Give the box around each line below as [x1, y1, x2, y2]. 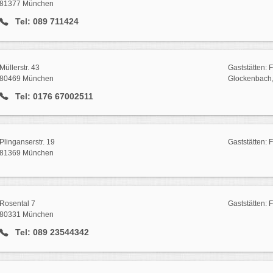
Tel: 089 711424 [12, 16, 79, 26]
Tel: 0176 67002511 [12, 91, 93, 101]
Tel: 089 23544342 [12, 227, 89, 238]
